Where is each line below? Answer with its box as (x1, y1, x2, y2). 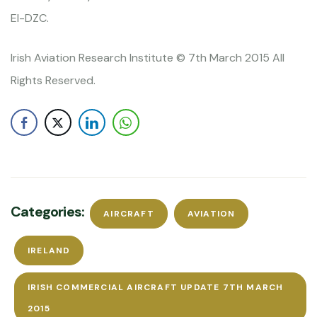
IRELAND (28, 245, 71, 256)
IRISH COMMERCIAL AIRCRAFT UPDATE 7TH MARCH (28, 282, 284, 293)
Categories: (11, 202, 85, 221)
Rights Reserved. (11, 73, 96, 88)
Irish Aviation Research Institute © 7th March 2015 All (11, 50, 284, 65)
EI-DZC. (11, 11, 49, 25)
